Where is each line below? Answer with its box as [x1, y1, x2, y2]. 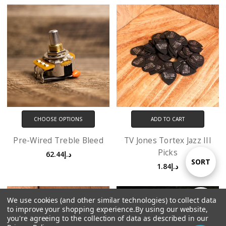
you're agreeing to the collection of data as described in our [7, 213, 208, 223]
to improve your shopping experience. [7, 204, 136, 214]
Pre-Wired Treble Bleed [13, 135, 103, 146]
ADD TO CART [150, 115, 185, 123]
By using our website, [135, 204, 208, 214]
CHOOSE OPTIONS [34, 115, 83, 123]
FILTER [189, 197, 212, 207]
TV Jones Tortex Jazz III [124, 135, 211, 146]
